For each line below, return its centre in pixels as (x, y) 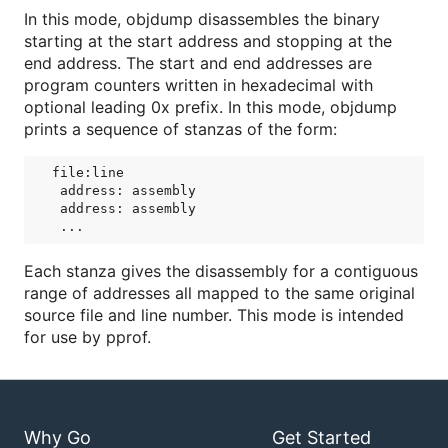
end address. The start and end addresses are (198, 63)
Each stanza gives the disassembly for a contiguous (221, 271)
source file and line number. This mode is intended (214, 315)
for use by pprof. (87, 337)
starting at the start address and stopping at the (208, 41)
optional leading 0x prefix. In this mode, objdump (210, 107)
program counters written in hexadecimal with (198, 85)
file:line (88, 172)
